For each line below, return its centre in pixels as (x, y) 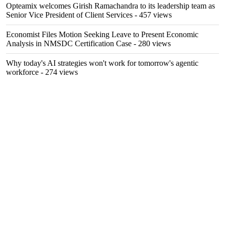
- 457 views (152, 15)
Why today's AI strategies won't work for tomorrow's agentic (102, 63)
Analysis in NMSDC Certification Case (69, 43)
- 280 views (151, 43)
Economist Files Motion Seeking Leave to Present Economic (102, 34)
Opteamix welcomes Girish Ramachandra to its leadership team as (110, 6)
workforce (22, 72)
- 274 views (58, 72)
